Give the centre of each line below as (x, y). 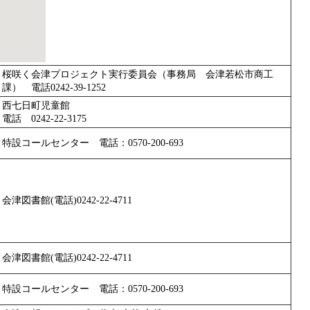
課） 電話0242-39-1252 (54, 87)
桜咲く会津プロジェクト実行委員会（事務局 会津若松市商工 (138, 74)
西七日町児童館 (36, 105)
